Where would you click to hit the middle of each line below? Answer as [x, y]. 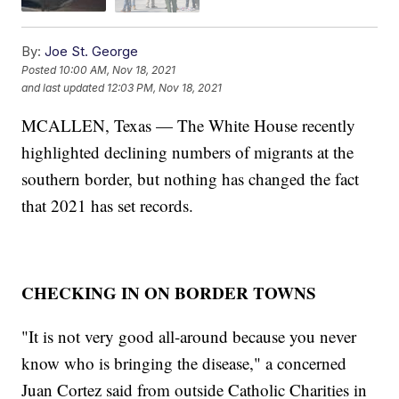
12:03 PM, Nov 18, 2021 [165, 88]
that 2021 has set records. [108, 205]
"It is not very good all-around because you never [189, 336]
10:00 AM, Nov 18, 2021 [118, 70]
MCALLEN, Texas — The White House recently [189, 125]
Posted [41, 70]
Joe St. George [92, 51]
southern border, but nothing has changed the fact [191, 178]
